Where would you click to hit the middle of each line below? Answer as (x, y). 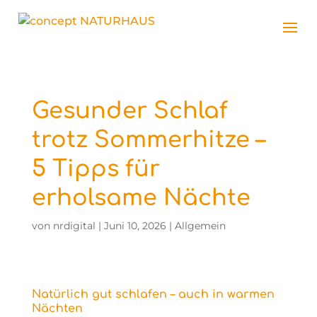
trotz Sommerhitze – (148, 140)
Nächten (57, 309)
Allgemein (200, 226)
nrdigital (74, 226)
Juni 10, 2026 (135, 226)
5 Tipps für (96, 169)
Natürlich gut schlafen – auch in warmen (153, 294)
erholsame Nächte (141, 198)
